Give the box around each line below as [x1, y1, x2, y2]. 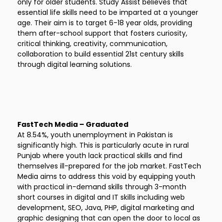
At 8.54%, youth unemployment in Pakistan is [17, 130, 173, 140]
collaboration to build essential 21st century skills [17, 49, 184, 59]
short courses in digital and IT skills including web [17, 192, 185, 202]
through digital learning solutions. [17, 59, 132, 69]
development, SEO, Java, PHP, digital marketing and [17, 203, 194, 213]
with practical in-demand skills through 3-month [17, 182, 186, 192]
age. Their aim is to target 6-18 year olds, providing [17, 18, 192, 28]
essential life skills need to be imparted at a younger [17, 7, 198, 17]
